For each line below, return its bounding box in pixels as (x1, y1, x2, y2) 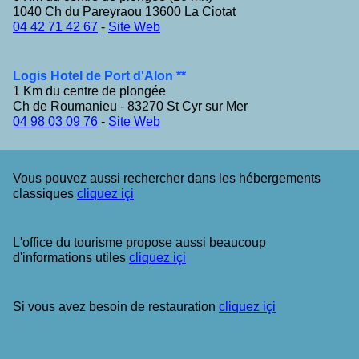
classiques (13, 186, 77, 200)
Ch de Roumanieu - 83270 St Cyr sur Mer (13, 99, 248, 113)
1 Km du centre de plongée (13, 83, 166, 98)
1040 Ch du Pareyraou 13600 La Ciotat (13, 4, 236, 18)
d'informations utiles (13, 250, 129, 264)
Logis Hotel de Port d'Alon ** (13, 68, 186, 83)
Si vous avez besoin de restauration (13, 299, 219, 313)
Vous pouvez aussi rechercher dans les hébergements (13, 171, 321, 185)
